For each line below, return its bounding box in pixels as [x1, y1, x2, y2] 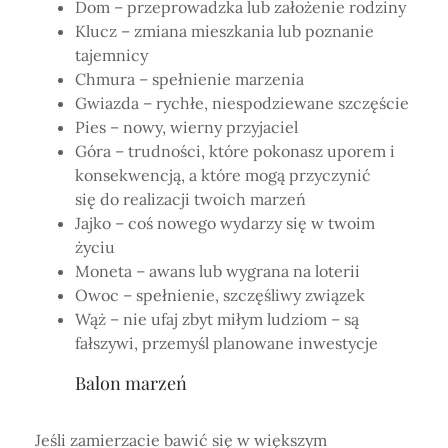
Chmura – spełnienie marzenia [75, 68, 304, 89]
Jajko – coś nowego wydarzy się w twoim [75, 212, 375, 233]
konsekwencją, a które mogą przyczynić [75, 164, 371, 185]
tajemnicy [75, 44, 148, 65]
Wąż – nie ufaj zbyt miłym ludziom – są [75, 308, 359, 329]
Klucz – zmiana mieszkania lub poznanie [75, 20, 374, 41]
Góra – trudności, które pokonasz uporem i [75, 140, 395, 161]
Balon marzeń [75, 370, 187, 395]
